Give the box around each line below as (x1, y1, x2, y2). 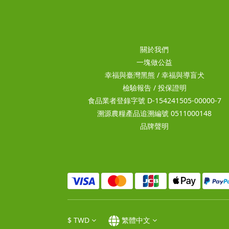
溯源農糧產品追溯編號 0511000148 (97, 108, 212, 118)
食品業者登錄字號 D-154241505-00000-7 (87, 95, 221, 105)
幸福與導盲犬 (161, 70, 204, 80)
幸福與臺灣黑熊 (104, 70, 155, 80)
